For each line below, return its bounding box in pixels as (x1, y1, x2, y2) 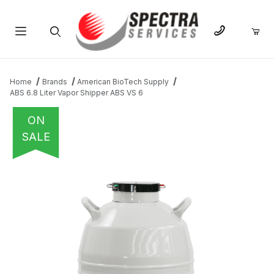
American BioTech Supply (77, 77, 169, 87)
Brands (42, 77, 67, 87)
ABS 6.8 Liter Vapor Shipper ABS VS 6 (10, 88, 143, 98)
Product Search (23, 55, 86, 66)
